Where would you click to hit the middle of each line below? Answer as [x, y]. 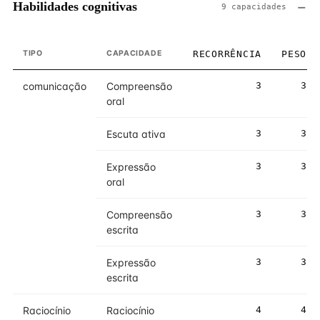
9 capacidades [254, 6]
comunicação [55, 86]
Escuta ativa [136, 134]
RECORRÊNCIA [227, 54]
